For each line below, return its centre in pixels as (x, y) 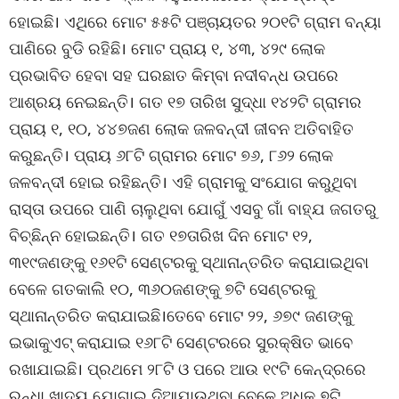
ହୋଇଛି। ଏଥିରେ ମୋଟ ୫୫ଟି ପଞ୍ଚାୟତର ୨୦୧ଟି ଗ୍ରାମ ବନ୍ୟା (195, 22)
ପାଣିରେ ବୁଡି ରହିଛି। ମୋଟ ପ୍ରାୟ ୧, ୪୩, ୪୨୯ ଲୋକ (167, 49)
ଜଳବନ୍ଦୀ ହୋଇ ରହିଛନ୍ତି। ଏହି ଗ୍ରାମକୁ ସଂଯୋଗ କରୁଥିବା (183, 182)
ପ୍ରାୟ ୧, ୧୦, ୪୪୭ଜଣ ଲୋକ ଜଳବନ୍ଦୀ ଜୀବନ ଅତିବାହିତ (181, 129)
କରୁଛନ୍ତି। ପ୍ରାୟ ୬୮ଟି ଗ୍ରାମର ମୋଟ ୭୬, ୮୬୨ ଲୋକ (171, 155)
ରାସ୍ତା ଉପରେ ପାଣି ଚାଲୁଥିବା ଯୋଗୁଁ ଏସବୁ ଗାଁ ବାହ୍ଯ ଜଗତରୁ (193, 209)
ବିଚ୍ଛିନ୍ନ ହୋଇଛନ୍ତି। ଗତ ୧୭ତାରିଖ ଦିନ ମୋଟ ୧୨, (161, 236)
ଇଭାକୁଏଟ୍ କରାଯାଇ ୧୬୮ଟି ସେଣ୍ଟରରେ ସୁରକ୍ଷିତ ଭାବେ (181, 342)
